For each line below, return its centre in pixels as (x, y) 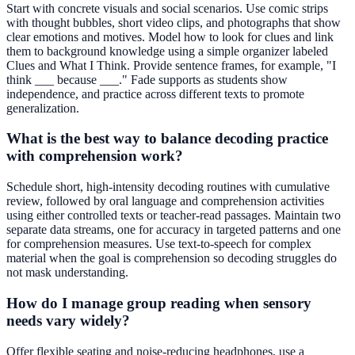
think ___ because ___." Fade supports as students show (147, 79)
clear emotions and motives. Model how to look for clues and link (170, 36)
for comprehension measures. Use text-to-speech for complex (159, 244)
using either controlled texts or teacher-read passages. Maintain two (174, 216)
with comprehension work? (95, 156)
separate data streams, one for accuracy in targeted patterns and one (174, 230)
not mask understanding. (67, 273)
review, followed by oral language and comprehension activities (165, 201)
